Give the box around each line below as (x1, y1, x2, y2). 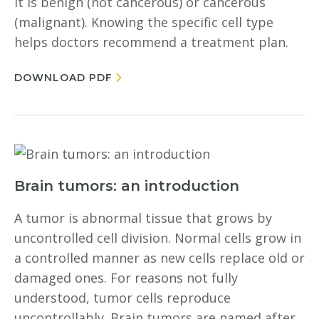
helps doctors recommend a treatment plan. (14, 33, 288, 51)
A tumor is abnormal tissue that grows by (14, 209, 272, 226)
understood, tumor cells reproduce (14, 289, 231, 306)
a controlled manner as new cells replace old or (14, 249, 305, 266)
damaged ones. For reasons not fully (14, 269, 238, 286)
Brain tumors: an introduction (14, 177, 239, 194)
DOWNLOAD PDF (14, 71, 113, 84)
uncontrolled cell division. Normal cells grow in (14, 229, 301, 246)
